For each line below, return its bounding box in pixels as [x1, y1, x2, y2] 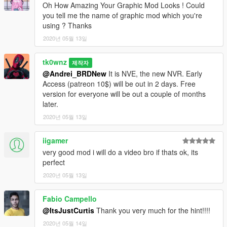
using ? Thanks [43, 20, 92, 30]
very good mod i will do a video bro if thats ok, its [43, 146, 198, 157]
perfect [43, 157, 65, 167]
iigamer [43, 135, 68, 145]
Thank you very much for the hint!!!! [94, 205, 210, 215]
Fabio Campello [43, 193, 97, 204]
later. [43, 98, 58, 109]
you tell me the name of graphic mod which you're [43, 10, 202, 20]
